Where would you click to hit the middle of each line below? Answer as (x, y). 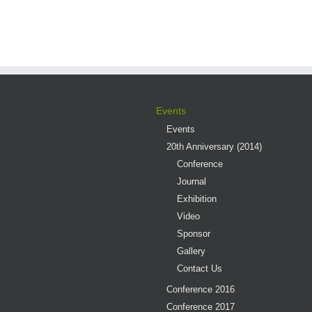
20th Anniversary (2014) (214, 146)
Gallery (191, 251)
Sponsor (194, 233)
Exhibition (197, 198)
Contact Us (200, 268)
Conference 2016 (201, 289)
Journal (192, 181)
